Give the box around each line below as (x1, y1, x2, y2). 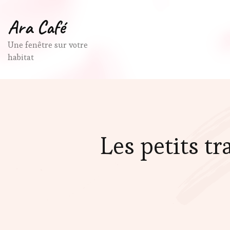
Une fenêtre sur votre (8, 40, 88, 50)
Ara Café (8, 15, 65, 39)
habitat (8, 52, 34, 63)
